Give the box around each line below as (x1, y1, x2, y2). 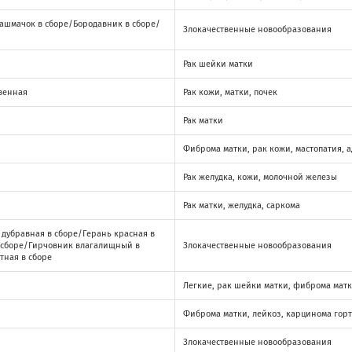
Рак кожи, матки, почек (183, 86, 277, 97)
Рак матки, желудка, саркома (183, 200, 300, 211)
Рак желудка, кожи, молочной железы (183, 171, 337, 182)
